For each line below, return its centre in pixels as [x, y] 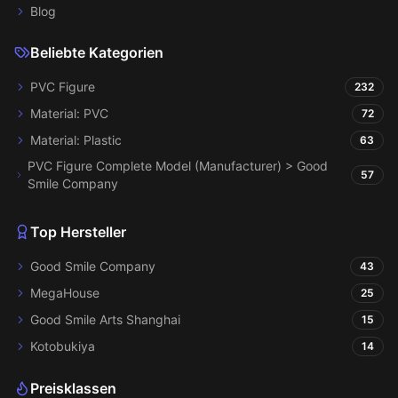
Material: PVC [69, 113]
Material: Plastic [76, 140]
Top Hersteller [78, 232]
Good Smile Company [93, 266]
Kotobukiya [63, 346]
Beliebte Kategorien [97, 52]
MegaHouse [65, 293]
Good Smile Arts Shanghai [105, 319]
